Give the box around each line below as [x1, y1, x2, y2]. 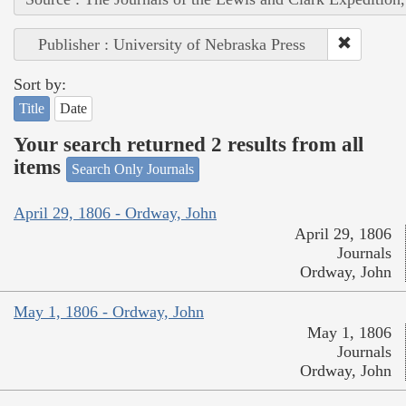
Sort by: [14, 74, 66, 93]
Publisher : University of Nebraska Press [37, 34, 305, 53]
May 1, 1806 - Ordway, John [14, 303, 204, 322]
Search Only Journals [72, 160, 194, 177]
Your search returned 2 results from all [14, 133, 363, 157]
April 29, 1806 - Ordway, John [14, 204, 217, 223]
